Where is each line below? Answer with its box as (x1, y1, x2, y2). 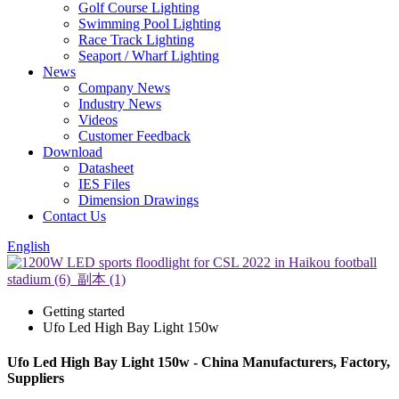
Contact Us (43, 208, 106, 224)
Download (43, 144, 102, 159)
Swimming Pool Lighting (78, 16, 221, 31)
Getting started (43, 304, 125, 319)
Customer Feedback (78, 128, 191, 143)
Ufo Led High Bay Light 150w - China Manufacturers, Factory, (7, 354, 390, 370)
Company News (78, 80, 170, 95)
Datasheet (78, 160, 134, 175)
